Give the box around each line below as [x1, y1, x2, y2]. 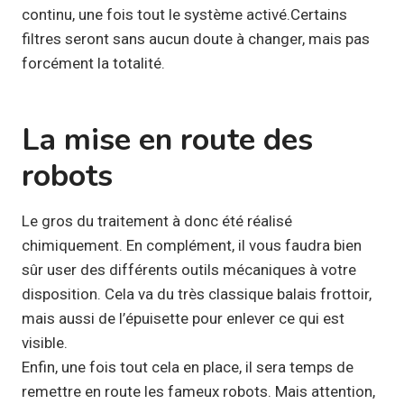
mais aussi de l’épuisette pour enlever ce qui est [22, 308, 344, 327]
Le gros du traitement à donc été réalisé [22, 211, 292, 230]
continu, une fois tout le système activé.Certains [22, 5, 347, 23]
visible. [22, 333, 68, 352]
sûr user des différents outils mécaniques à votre [22, 260, 356, 279]
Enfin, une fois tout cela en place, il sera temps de [22, 357, 353, 376]
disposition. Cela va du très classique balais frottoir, [22, 284, 372, 303]
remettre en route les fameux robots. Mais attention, [22, 381, 375, 400]
